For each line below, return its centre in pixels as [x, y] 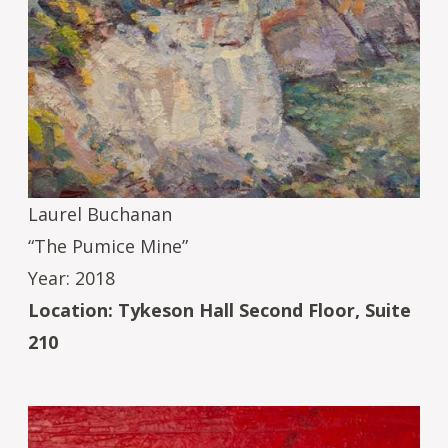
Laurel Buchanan [100, 213]
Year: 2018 [71, 277]
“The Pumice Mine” [108, 245]
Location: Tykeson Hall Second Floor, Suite [219, 309]
